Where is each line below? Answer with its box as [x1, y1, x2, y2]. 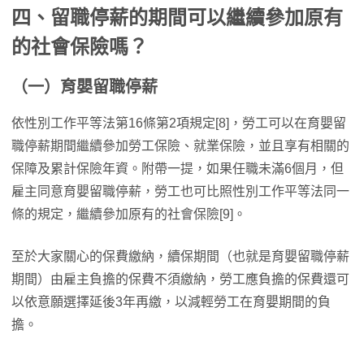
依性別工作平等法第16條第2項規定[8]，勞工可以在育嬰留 [11, 116, 346, 131]
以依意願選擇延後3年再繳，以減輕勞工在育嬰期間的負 [11, 295, 331, 310]
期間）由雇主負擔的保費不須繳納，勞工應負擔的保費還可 [11, 272, 349, 287]
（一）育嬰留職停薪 [11, 78, 158, 97]
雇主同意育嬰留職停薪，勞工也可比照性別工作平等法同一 [11, 184, 349, 199]
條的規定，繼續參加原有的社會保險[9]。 [11, 207, 246, 222]
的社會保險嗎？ [11, 36, 148, 58]
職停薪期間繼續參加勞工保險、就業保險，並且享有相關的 [11, 139, 349, 154]
